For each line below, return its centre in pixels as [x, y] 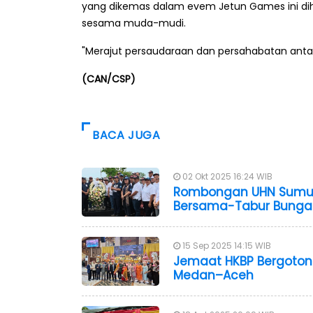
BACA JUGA [126, 136]
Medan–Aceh [213, 276]
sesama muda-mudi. [134, 23]
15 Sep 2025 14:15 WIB [226, 246]
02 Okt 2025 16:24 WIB [226, 177]
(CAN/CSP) [109, 79]
